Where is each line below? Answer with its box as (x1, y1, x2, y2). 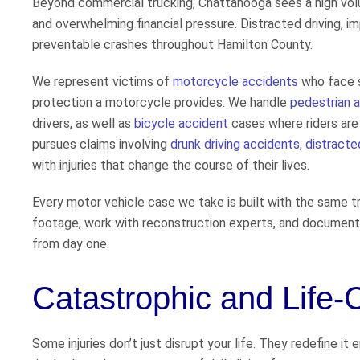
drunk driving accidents (170, 137, 300, 153)
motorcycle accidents (173, 74, 298, 90)
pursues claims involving (32, 137, 170, 153)
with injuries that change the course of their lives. (32, 157, 309, 174)
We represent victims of (32, 74, 173, 90)
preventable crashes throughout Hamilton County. (32, 37, 313, 53)
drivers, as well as (32, 116, 134, 132)
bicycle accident (134, 116, 228, 132)
